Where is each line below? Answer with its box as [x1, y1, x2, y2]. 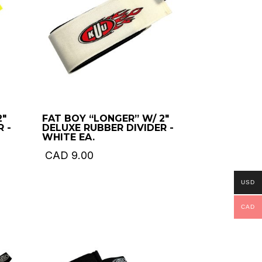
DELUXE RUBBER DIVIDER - [42, 122, 174, 133]
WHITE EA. [42, 131, 95, 143]
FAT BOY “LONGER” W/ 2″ [42, 112, 170, 124]
